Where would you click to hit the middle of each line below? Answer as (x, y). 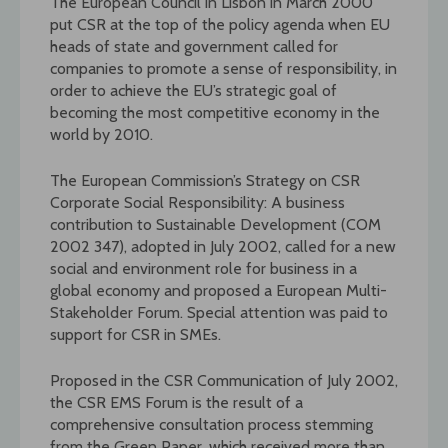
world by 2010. (101, 134)
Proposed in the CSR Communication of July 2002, (224, 380)
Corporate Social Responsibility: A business (197, 202)
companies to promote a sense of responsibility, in (223, 68)
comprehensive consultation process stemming (211, 424)
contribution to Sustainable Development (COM (215, 224)
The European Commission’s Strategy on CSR (205, 180)
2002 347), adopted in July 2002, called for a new (223, 246)
